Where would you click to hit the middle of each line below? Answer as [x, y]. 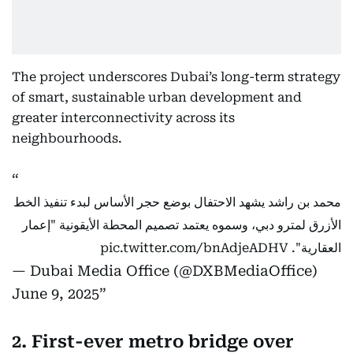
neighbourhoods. [67, 138]
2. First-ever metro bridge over [153, 342]
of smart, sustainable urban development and [157, 97]
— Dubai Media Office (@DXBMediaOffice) [165, 271]
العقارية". [315, 248]
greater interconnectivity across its [123, 118]
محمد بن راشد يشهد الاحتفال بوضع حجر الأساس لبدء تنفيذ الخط [177, 202]
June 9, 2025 [56, 294]
